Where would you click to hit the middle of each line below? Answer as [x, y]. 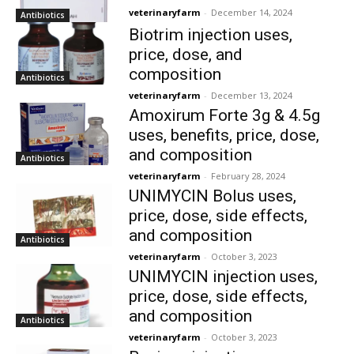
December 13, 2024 [251, 95]
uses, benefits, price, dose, [224, 135]
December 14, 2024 [251, 13]
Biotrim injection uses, [210, 34]
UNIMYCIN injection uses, [223, 277]
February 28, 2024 [248, 175]
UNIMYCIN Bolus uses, [212, 196]
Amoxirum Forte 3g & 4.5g [224, 115]
